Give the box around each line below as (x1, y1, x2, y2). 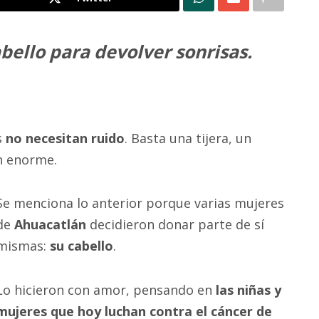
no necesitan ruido (6, 129, 125, 147)
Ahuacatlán (14, 216, 86, 234)
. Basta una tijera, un (125, 129, 252, 147)
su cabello (50, 237, 113, 255)
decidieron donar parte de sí (86, 216, 264, 234)
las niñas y (216, 281, 281, 298)
